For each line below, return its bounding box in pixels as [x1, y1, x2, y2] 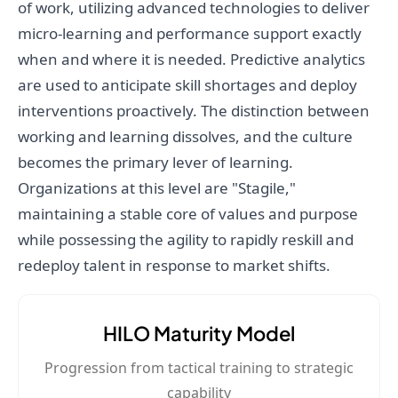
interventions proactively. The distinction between [18, 100, 370, 122]
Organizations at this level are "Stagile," [18, 178, 296, 199]
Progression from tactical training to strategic [44, 358, 354, 378]
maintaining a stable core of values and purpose [18, 203, 358, 225]
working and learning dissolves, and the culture [18, 126, 353, 147]
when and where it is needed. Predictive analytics [18, 49, 365, 70]
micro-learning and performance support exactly [18, 23, 362, 44]
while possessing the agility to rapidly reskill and [18, 229, 354, 251]
